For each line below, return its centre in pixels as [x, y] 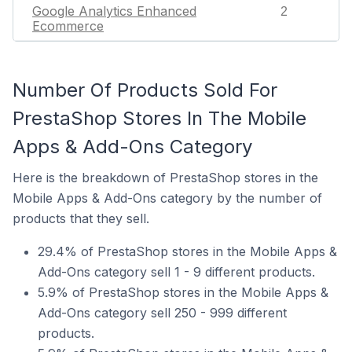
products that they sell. [81, 218]
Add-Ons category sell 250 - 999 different [162, 313]
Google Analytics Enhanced [114, 11]
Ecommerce [68, 26]
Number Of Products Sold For [145, 90]
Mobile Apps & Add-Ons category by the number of [167, 198]
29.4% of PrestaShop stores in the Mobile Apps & [187, 251]
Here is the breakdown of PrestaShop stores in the [165, 178]
